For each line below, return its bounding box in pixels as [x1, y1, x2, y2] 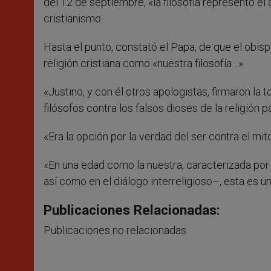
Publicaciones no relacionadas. [44, 224, 188, 237]
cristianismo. [44, 12, 103, 25]
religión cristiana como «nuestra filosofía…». [44, 57, 245, 70]
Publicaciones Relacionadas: [44, 202, 220, 218]
